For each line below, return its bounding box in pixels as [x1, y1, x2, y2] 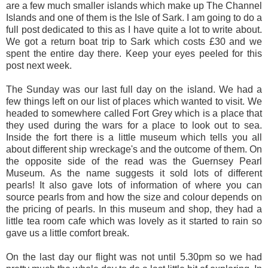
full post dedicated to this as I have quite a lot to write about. [6, 24, 262, 35]
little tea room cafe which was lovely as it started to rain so [6, 215, 262, 226]
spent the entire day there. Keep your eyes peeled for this [6, 48, 262, 59]
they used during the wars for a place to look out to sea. [6, 120, 262, 130]
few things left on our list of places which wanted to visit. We [6, 96, 262, 106]
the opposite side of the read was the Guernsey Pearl [6, 156, 262, 166]
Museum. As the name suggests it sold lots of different [6, 167, 262, 178]
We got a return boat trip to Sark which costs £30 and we [6, 36, 262, 47]
